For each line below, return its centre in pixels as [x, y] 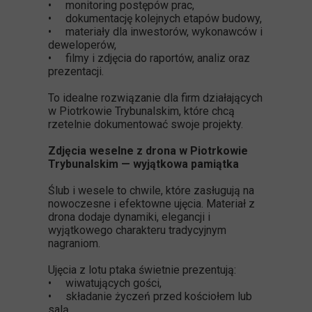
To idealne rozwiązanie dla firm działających [155, 98]
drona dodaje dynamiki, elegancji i [129, 217]
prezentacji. [76, 71]
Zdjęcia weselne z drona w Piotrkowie [148, 151]
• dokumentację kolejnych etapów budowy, [155, 18]
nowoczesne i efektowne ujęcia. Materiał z [151, 204]
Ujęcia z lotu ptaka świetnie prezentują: [142, 270]
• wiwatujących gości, [105, 283]
